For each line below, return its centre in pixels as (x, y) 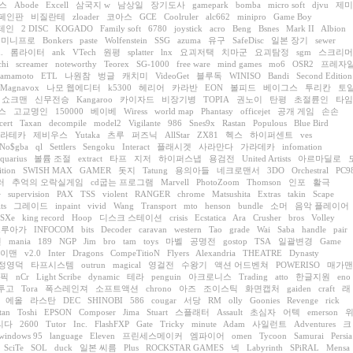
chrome (191, 194)
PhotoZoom (218, 182)
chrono (159, 288)
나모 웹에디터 (74, 87)
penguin (166, 277)
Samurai (309, 336)
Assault (230, 312)
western (188, 229)
